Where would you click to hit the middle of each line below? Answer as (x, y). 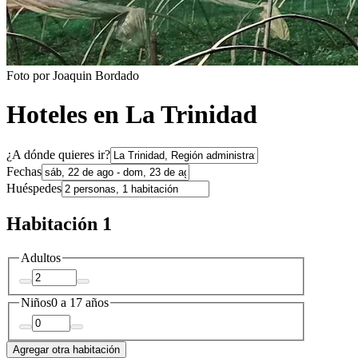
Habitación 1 (59, 223)
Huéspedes (34, 188)
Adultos (41, 257)
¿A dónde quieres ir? (58, 154)
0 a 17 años (80, 303)
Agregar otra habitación (66, 349)
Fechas (24, 171)
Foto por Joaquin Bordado (73, 75)
